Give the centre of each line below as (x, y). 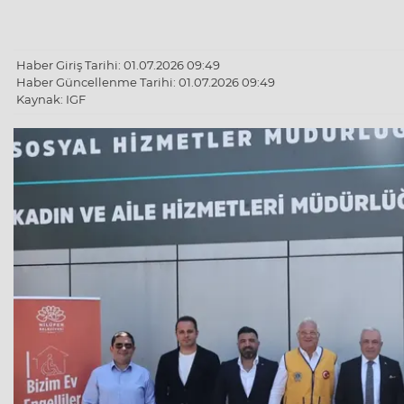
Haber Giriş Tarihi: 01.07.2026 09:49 (118, 64)
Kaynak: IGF (51, 99)
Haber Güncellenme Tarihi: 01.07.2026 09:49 (146, 82)
